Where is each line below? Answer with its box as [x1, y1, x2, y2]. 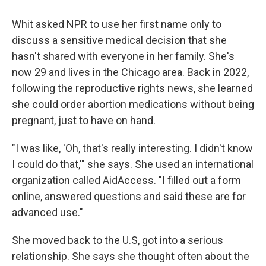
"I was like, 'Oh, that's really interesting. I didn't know [12, 142, 253, 155]
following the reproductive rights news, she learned [12, 82, 253, 95]
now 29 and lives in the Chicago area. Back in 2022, [12, 66, 249, 79]
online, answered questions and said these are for [12, 190, 246, 203]
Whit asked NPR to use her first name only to [12, 18, 221, 31]
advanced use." [12, 206, 83, 219]
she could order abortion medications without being [12, 98, 254, 111]
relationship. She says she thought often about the [12, 250, 249, 263]
